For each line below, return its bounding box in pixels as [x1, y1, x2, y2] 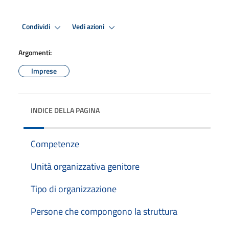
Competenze [31, 136, 79, 151]
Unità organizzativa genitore [31, 159, 140, 173]
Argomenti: [18, 47, 52, 58]
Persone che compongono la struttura [31, 204, 177, 218]
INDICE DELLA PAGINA [31, 104, 100, 116]
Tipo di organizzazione [31, 181, 117, 196]
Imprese [31, 65, 57, 76]
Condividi [22, 21, 52, 33]
